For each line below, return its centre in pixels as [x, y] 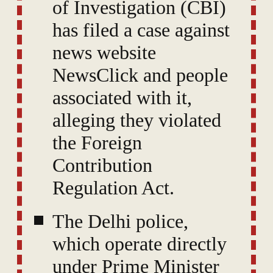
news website [104, 53]
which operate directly [140, 244]
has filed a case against [141, 30]
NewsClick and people [140, 75]
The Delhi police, [120, 222]
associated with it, [122, 98]
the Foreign [97, 143]
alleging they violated [137, 120]
